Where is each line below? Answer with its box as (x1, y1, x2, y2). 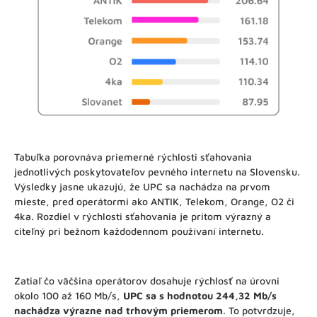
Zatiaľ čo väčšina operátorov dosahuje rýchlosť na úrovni (14, 274, 279, 287)
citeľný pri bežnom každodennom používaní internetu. (14, 224, 264, 237)
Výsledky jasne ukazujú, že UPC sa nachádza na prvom (14, 180, 270, 192)
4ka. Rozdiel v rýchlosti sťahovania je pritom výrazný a (14, 209, 271, 222)
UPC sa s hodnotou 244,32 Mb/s (123, 289, 277, 301)
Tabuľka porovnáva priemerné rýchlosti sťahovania (14, 150, 252, 163)
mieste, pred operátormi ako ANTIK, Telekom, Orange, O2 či (14, 195, 294, 207)
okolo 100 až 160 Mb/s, (14, 289, 123, 301)
